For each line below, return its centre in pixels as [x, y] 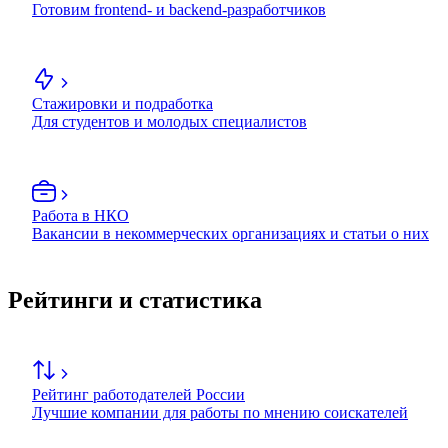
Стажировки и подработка [122, 104]
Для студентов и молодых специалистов [169, 122]
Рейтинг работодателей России [138, 395]
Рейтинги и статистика [135, 300]
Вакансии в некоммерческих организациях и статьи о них [230, 234]
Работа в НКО [80, 216]
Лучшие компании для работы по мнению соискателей [220, 413]
